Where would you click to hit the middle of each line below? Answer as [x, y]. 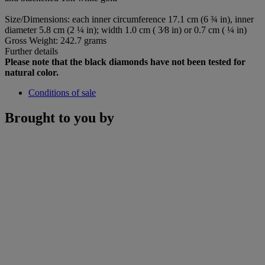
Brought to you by [59, 118]
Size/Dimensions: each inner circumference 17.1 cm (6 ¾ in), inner [129, 20]
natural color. [32, 73]
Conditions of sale [62, 93]
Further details [31, 51]
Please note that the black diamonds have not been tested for [125, 62]
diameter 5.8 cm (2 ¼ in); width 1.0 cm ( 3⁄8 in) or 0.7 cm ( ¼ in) [126, 30]
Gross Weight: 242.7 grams [56, 41]
